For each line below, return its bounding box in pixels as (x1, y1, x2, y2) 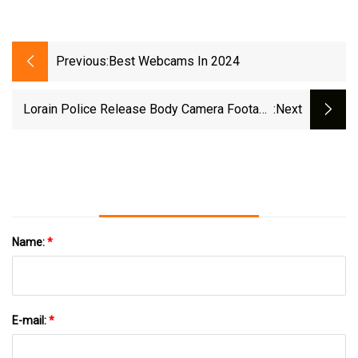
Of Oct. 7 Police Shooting (133, 123, 273, 139)
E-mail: (12, 313, 49, 327)
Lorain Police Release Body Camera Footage (23, 101, 273, 117)
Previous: (56, 54, 109, 70)
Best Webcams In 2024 (109, 54, 240, 70)
